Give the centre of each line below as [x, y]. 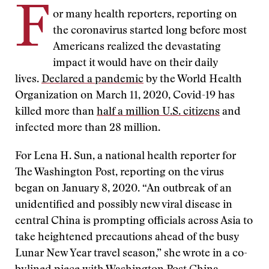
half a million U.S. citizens [158, 112]
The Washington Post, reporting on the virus [119, 173]
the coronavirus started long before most [150, 31]
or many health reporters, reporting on [145, 15]
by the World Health [193, 80]
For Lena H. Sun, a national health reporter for [125, 157]
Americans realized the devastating [137, 47]
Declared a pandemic [92, 80]
